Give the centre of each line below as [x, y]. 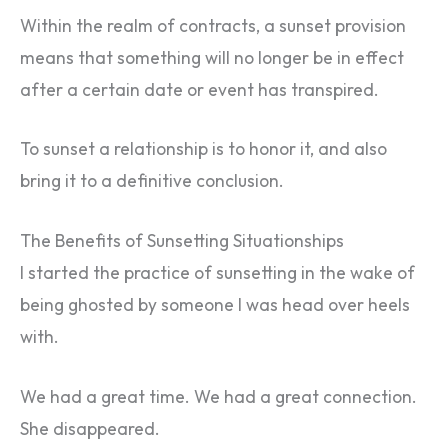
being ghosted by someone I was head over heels [215, 305]
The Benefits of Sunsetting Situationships [182, 241]
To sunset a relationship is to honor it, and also [203, 149]
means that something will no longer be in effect [212, 57]
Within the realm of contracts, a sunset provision [213, 25]
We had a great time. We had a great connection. [218, 396]
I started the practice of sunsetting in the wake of [217, 273]
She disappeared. [90, 428]
